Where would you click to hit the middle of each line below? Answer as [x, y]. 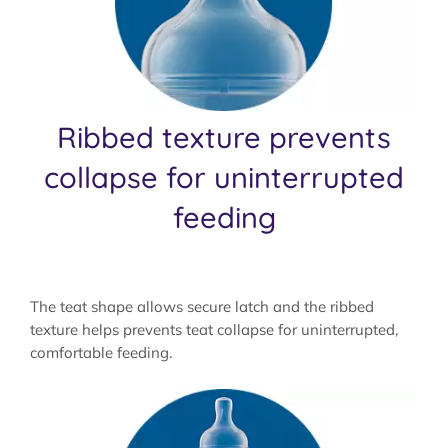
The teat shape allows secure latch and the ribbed [202, 306]
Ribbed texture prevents [224, 136]
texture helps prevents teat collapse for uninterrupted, [214, 329]
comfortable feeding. [101, 352]
